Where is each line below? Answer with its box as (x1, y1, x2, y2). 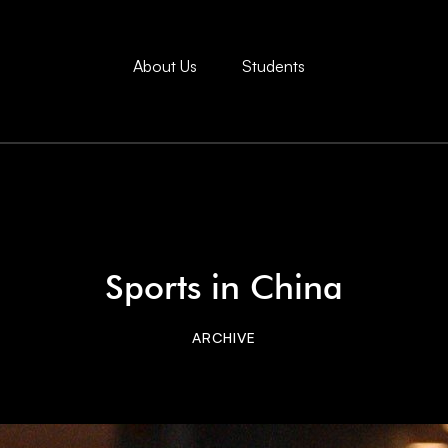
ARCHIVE (192, 329, 256, 346)
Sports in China (105, 266, 343, 307)
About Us (132, 56, 197, 77)
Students (241, 56, 305, 77)
